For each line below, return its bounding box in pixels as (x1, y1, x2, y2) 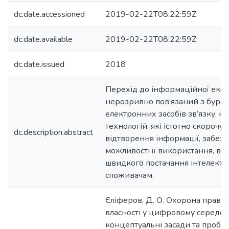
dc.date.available (14, 34, 73, 45)
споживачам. (105, 170, 154, 181)
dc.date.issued (14, 59, 64, 70)
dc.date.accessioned (14, 9, 85, 20)
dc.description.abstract (14, 127, 93, 138)
